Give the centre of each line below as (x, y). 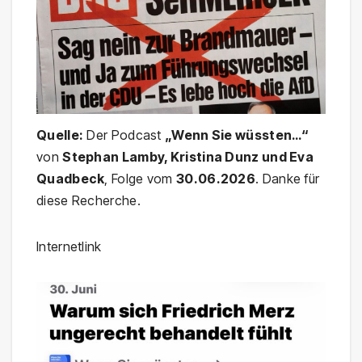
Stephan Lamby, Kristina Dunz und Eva (188, 156)
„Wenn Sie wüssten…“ (237, 135)
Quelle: (60, 135)
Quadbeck (71, 178)
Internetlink (69, 246)
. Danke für (288, 178)
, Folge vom (141, 178)
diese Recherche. (88, 200)
